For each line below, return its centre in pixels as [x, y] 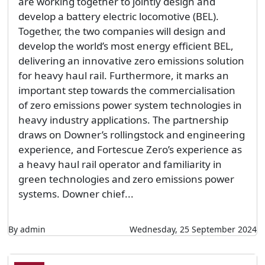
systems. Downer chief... [76, 194]
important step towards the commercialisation [127, 91]
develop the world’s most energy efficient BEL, [126, 46]
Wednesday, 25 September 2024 [193, 230]
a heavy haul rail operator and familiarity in [120, 164]
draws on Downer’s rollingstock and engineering [131, 135]
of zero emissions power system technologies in [130, 105]
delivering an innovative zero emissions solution [131, 61]
